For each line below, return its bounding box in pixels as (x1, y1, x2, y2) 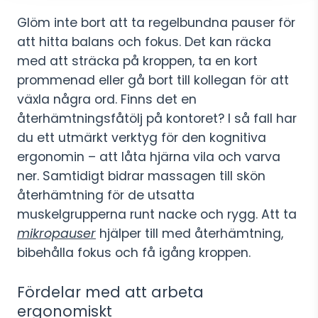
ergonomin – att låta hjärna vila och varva (17, 148, 280, 165)
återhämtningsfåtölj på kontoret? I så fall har (17, 110, 297, 127)
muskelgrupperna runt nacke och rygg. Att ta (17, 206, 297, 223)
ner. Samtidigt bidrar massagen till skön (17, 168, 265, 185)
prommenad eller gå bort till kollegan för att (17, 72, 289, 89)
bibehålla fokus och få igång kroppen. (17, 244, 251, 261)
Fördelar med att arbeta (17, 282, 204, 302)
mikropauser (17, 225, 96, 242)
